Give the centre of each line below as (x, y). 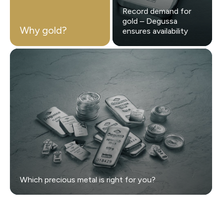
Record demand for (157, 11)
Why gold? (43, 30)
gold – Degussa (150, 21)
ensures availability (155, 31)
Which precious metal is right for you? (88, 180)
